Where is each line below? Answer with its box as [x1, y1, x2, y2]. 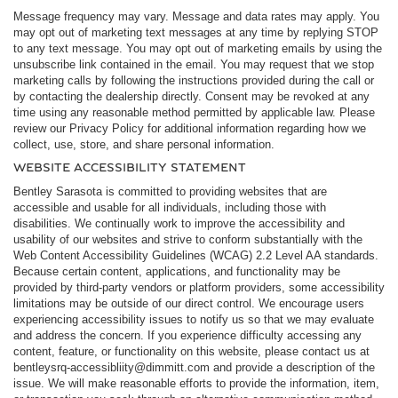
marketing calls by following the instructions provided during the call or [13, 73, 374, 87]
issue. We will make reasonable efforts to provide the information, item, [13, 376, 379, 390]
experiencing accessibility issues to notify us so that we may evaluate [13, 312, 374, 326]
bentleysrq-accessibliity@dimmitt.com [13, 360, 210, 374]
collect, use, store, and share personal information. [13, 137, 275, 151]
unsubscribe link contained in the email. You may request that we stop [13, 57, 374, 71]
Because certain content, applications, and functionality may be [13, 264, 340, 278]
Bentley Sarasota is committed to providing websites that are [13, 184, 327, 198]
